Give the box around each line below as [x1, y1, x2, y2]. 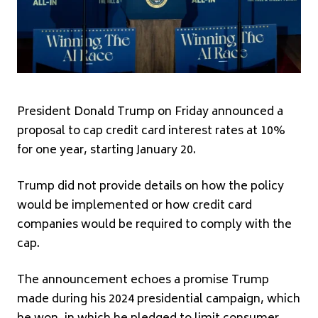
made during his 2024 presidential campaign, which [17, 290, 300, 310]
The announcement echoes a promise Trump [17, 270, 269, 291]
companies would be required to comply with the [17, 215, 292, 236]
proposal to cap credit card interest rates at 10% [17, 121, 285, 142]
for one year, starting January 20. [17, 141, 196, 161]
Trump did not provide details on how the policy [17, 177, 284, 197]
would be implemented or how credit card [17, 196, 252, 216]
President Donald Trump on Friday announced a [17, 102, 283, 123]
